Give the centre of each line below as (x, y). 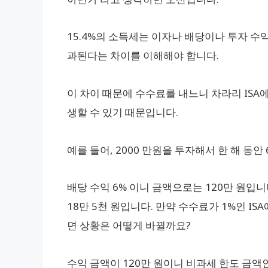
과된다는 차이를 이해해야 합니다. (143, 56)
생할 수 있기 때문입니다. (123, 112)
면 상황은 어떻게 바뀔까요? (129, 226)
